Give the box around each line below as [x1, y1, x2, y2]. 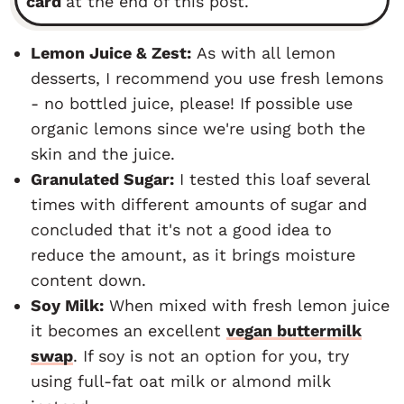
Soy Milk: [31, 295, 104, 315]
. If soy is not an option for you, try [73, 345, 349, 365]
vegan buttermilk [226, 320, 362, 340]
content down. [31, 270, 151, 289]
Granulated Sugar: [31, 169, 174, 188]
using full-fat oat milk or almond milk [31, 371, 331, 390]
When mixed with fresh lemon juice [104, 295, 390, 315]
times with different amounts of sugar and [31, 194, 367, 214]
